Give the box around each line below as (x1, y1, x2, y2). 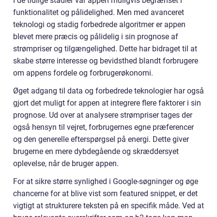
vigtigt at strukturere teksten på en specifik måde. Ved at (13, 201, 204, 210)
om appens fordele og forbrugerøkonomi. (13, 68, 153, 77)
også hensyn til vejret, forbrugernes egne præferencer (13, 123, 194, 132)
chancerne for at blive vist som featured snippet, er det (13, 189, 198, 198)
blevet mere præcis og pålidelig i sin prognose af (13, 32, 178, 41)
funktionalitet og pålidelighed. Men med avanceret (13, 8, 184, 17)
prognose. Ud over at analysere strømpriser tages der (13, 110, 192, 120)
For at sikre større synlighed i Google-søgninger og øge (13, 177, 198, 186)
